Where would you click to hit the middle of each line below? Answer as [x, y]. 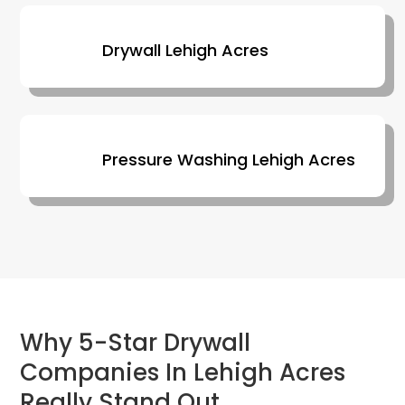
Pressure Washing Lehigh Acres [228, 159]
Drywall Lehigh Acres [185, 50]
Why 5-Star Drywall [136, 342]
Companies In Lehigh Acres [183, 372]
